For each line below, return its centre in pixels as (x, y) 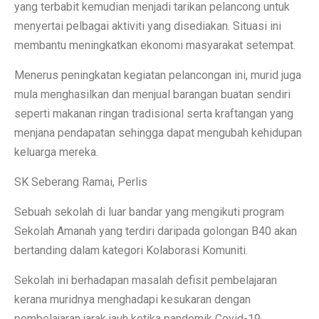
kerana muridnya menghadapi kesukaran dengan (132, 299)
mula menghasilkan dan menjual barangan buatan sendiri (152, 94)
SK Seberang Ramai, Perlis (81, 182)
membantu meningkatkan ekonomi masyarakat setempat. (155, 45)
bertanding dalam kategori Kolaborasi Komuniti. (131, 250)
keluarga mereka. (56, 152)
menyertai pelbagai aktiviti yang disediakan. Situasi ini (148, 26)
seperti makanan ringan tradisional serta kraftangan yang (154, 113)
